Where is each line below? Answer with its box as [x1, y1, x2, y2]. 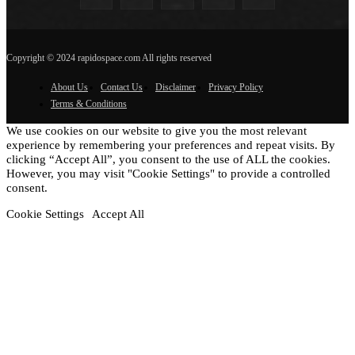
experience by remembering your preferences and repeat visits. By [6, 138, 335, 151]
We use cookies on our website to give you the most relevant [6, 124, 307, 137]
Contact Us [101, 81, 143, 93]
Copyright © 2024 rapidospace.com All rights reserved [6, 52, 212, 63]
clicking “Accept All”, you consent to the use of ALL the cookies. [6, 152, 330, 166]
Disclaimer [155, 81, 196, 93]
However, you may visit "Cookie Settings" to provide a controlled [6, 166, 330, 180]
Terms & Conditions [51, 97, 127, 109]
